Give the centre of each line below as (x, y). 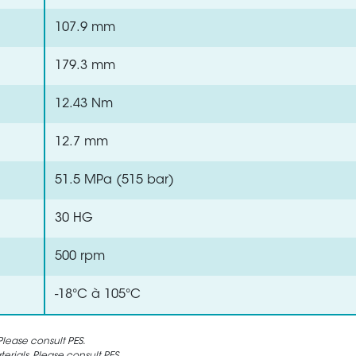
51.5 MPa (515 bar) (114, 180)
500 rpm (80, 257)
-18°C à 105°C (98, 295)
